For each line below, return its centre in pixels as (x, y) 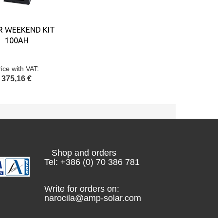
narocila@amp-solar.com (93, 198)
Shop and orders (80, 153)
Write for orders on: (82, 189)
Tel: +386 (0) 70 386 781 (92, 162)
